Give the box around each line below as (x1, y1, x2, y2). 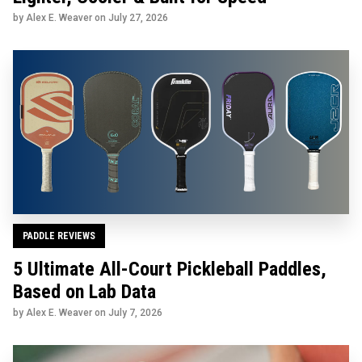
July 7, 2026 (108, 306, 162, 318)
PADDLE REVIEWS (23, 229, 95, 242)
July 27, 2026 (108, 12, 168, 24)
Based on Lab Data (13, 280, 156, 303)
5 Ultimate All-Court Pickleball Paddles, (13, 257, 326, 280)
